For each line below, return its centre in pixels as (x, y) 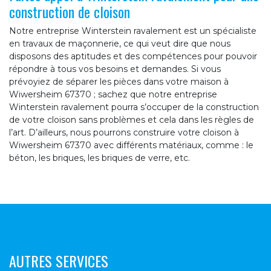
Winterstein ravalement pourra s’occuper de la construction (134, 107)
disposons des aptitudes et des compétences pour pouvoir (133, 57)
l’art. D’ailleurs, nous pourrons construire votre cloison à (124, 133)
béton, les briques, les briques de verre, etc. (100, 158)
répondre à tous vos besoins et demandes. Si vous (115, 69)
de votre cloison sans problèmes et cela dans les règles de (132, 120)
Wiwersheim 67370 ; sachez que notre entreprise (113, 95)
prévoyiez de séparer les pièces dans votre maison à (119, 82)
